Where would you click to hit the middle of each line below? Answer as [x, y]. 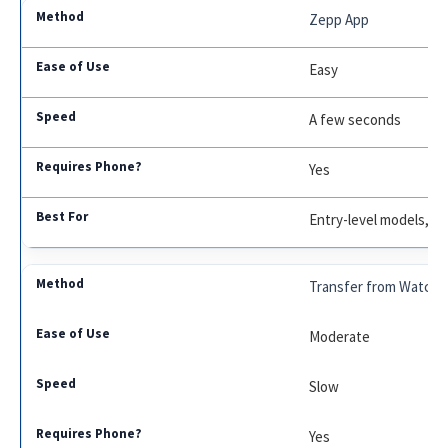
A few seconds [355, 120]
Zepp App [339, 20]
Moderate [340, 337]
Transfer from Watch [374, 287]
